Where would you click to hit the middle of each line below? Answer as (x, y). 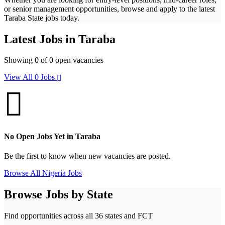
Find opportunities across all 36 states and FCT (78, 215)
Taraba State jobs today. (42, 18)
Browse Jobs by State (59, 194)
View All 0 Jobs (30, 77)
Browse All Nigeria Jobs (43, 173)
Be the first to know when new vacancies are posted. (87, 156)
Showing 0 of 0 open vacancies (54, 60)
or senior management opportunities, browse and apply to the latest (109, 9)
